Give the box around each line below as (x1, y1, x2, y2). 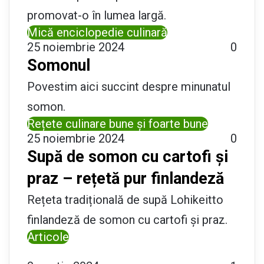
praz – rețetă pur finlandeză (27, 169, 224, 188)
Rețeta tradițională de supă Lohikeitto (27, 192, 223, 207)
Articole (27, 229, 69, 244)
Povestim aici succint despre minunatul (27, 79, 230, 94)
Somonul (27, 55, 90, 75)
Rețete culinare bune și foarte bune (27, 116, 208, 131)
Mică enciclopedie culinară (27, 25, 167, 39)
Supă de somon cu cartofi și (27, 147, 228, 166)
